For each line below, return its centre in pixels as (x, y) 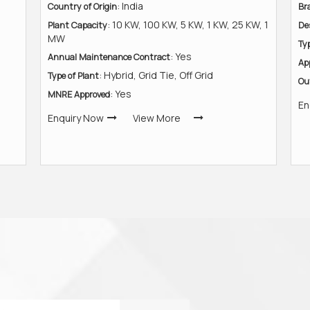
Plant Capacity (77, 25)
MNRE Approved (79, 94)
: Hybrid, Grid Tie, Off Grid (156, 75)
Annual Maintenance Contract (109, 57)
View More (157, 118)
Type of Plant (73, 76)
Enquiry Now (76, 118)
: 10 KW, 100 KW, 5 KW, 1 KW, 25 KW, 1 (188, 25)
